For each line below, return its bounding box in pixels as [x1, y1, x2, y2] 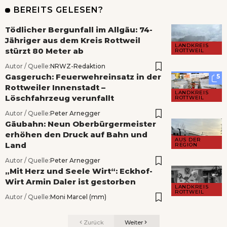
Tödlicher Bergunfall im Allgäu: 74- [5, 25, 153, 35]
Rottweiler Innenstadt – [5, 83, 105, 93]
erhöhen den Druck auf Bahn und [5, 130, 147, 140]
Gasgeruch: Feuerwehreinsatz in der [5, 72, 161, 82]
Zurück [83, 218, 104, 226]
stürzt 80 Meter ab [5, 46, 84, 56]
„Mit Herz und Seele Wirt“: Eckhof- [5, 166, 153, 176]
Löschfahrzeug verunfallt [5, 93, 114, 103]
